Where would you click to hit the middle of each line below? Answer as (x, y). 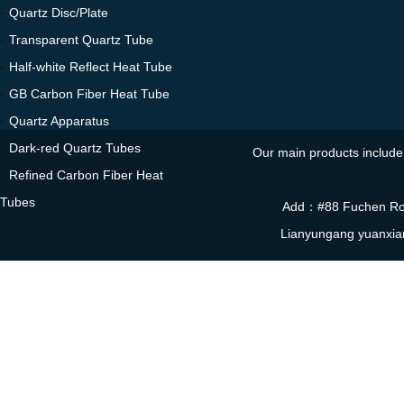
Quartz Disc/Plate (59, 13)
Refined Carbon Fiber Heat (86, 175)
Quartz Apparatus (59, 121)
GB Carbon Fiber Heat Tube (89, 94)
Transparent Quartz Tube (81, 40)
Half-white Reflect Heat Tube (91, 67)
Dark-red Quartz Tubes (75, 148)
